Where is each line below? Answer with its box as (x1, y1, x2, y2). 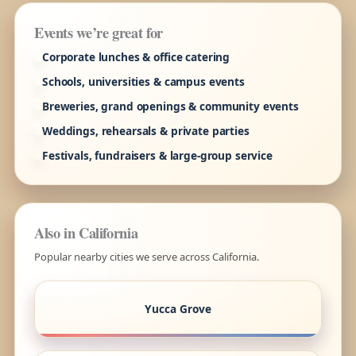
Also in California (33, 221, 138, 243)
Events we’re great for (33, 21, 163, 43)
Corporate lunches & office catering (41, 48, 230, 64)
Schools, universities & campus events (41, 73, 245, 89)
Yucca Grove (145, 301, 211, 317)
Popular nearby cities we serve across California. (33, 249, 259, 264)
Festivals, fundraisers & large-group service (41, 147, 273, 163)
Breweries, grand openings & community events (41, 98, 299, 114)
